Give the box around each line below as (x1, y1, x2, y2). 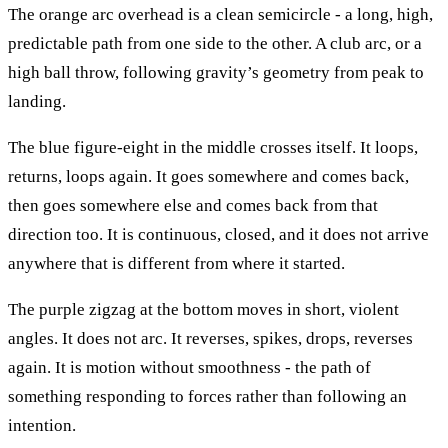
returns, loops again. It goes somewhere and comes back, (8, 166, 409, 186)
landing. (8, 91, 66, 111)
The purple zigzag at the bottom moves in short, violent (8, 299, 399, 319)
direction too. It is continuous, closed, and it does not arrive (8, 224, 429, 244)
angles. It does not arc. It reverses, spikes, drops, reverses (8, 328, 413, 348)
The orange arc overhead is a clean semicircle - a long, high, (8, 4, 433, 24)
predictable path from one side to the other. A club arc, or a (8, 33, 422, 53)
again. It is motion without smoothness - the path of (8, 357, 371, 377)
